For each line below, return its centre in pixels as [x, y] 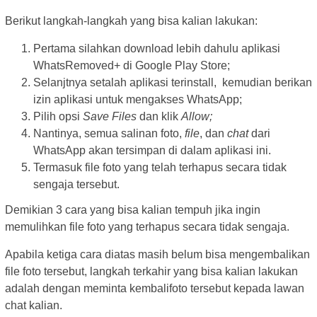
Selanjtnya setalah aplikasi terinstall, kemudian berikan [173, 83]
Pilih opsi [58, 117]
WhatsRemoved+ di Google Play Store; [132, 66]
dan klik [159, 117]
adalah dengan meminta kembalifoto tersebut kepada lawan [155, 288]
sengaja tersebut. [76, 185]
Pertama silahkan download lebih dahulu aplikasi [157, 49]
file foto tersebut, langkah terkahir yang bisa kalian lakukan [151, 271]
